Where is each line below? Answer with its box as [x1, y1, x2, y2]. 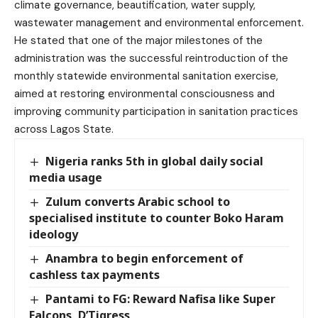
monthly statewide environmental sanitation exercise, [14, 68, 278, 83]
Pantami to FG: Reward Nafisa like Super [45, 290, 276, 307]
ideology [29, 226, 78, 242]
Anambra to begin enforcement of [45, 250, 244, 266]
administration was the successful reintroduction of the [14, 50, 288, 65]
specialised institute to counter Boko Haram [29, 209, 284, 226]
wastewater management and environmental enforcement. [14, 15, 304, 30]
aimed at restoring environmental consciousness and [14, 86, 275, 101]
